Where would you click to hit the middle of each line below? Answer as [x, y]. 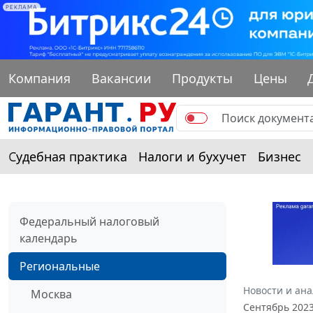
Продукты [203, 78]
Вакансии [121, 78]
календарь [49, 238]
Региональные [60, 266]
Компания [39, 78]
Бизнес [279, 156]
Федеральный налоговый [89, 221]
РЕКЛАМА [22, 7]
